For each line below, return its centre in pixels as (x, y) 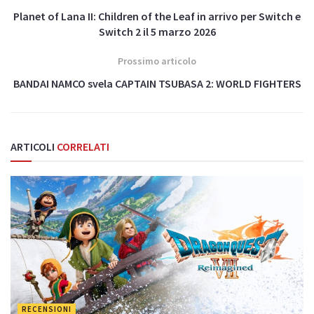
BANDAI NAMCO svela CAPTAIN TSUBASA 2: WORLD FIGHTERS (157, 83)
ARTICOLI (33, 146)
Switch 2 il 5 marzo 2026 (157, 31)
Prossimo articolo (157, 61)
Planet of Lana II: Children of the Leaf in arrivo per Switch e (157, 16)
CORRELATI (82, 146)
